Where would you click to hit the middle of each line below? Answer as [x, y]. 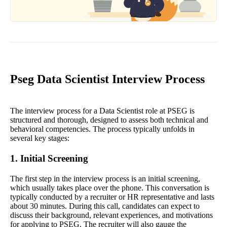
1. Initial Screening [49, 159]
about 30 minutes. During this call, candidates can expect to [105, 206]
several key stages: [40, 138]
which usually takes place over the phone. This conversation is [110, 188]
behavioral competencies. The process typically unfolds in [102, 129]
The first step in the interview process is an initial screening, [105, 179]
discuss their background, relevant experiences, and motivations [111, 215]
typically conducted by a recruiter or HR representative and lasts [112, 197]
